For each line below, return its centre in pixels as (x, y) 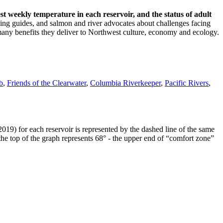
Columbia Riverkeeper (125, 83)
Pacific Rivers (187, 83)
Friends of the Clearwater (47, 83)
